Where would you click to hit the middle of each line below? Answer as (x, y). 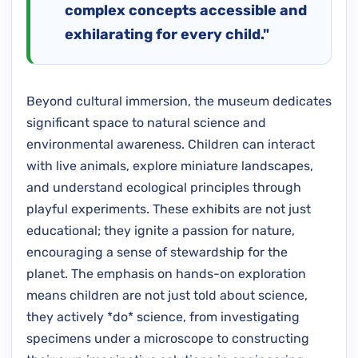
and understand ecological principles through (164, 187)
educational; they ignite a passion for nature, (161, 230)
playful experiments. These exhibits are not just (169, 209)
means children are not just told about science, (167, 295)
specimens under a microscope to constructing (168, 338)
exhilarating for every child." (167, 34)
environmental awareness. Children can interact (171, 144)
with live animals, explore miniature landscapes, (170, 165)
